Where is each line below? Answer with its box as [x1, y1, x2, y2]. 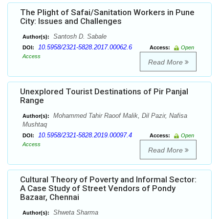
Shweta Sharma [51, 209, 98, 217]
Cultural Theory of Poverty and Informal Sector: [20, 175, 197, 185]
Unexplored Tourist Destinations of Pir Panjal [20, 87, 188, 97]
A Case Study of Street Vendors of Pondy [20, 183, 175, 194]
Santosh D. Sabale [51, 33, 107, 41]
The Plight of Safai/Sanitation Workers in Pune [20, 7, 195, 18]
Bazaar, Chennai [20, 192, 79, 202]
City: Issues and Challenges [20, 16, 122, 26]
